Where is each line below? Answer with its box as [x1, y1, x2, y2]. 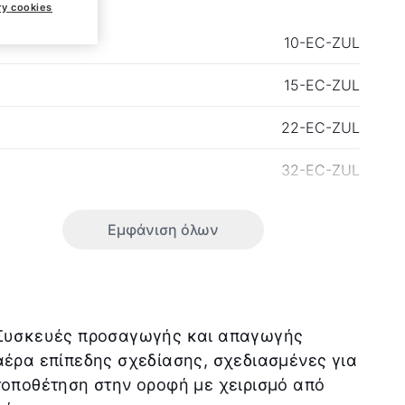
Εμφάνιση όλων [107, 221, 219, 239]
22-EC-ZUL [281, 118, 360, 137]
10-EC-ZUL [284, 33, 360, 52]
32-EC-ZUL [281, 161, 360, 179]
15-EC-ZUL [284, 76, 360, 94]
